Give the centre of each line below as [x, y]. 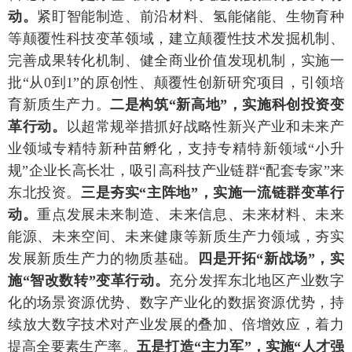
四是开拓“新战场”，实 [271, 258]
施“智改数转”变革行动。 [89, 280]
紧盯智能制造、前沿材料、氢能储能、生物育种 [191, 16]
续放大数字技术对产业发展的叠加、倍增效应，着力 [176, 324]
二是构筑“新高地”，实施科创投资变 [227, 104]
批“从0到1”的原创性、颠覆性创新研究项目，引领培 [176, 82]
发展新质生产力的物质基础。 [103, 258]
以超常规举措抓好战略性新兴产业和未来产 [205, 126]
